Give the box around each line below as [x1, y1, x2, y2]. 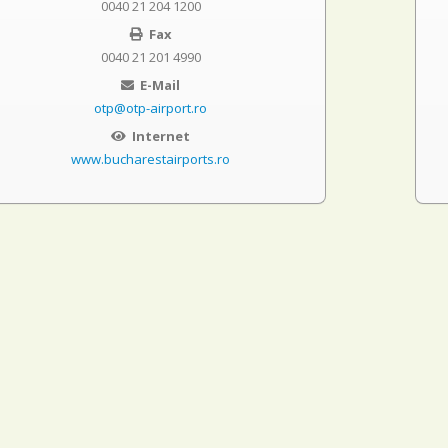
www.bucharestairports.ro [71, 150, 231, 168]
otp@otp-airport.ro [94, 99, 208, 117]
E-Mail [137, 76, 181, 94]
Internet [129, 127, 191, 145]
